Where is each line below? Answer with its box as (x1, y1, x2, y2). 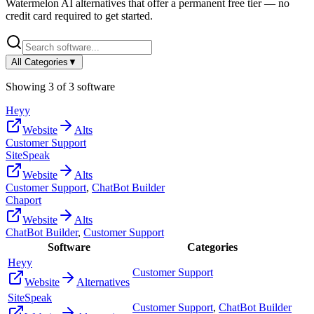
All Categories (11, 56, 68, 67)
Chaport (6, 193, 41, 206)
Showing (6, 80, 48, 93)
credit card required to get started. (6, 9, 153, 22)
